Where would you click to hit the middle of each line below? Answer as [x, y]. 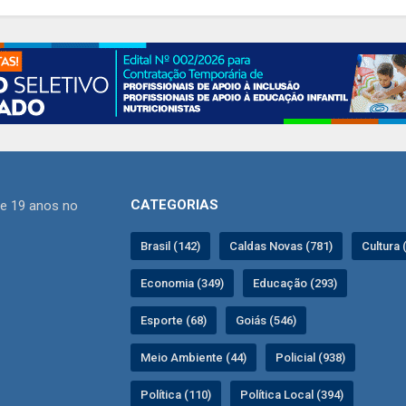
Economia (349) [182, 283]
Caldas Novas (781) [281, 246]
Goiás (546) [266, 320]
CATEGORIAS [174, 204]
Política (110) [176, 394]
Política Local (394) [292, 394]
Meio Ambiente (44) [193, 357]
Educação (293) [295, 283]
